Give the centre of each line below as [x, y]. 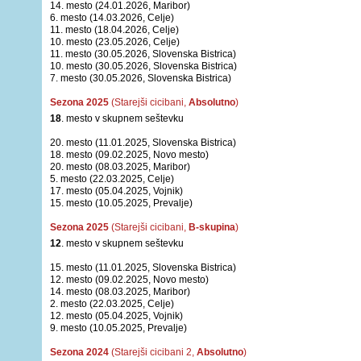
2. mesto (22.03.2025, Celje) [112, 304]
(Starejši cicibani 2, [153, 352]
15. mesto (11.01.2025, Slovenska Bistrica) [143, 268]
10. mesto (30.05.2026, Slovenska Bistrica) [143, 66]
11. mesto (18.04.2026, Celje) [114, 30]
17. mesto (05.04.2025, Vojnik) [116, 191]
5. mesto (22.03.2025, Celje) [112, 179]
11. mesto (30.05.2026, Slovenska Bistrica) [143, 54]
